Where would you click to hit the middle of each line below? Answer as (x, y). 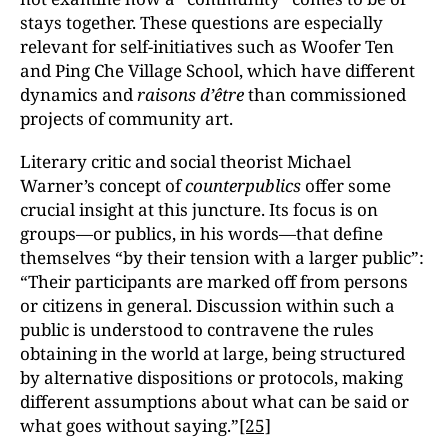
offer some (346, 185)
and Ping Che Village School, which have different (217, 70)
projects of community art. (126, 118)
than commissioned (325, 94)
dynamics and (78, 94)
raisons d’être (190, 94)
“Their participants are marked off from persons (214, 281)
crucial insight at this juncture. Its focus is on (199, 209)
